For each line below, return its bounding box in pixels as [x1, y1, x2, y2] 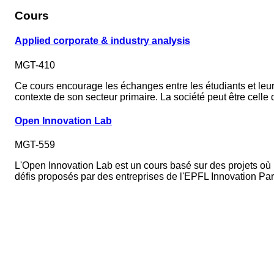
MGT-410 [15, 59, 55, 70]
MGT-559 [15, 139, 55, 150]
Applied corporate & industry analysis [15, 35, 190, 46]
